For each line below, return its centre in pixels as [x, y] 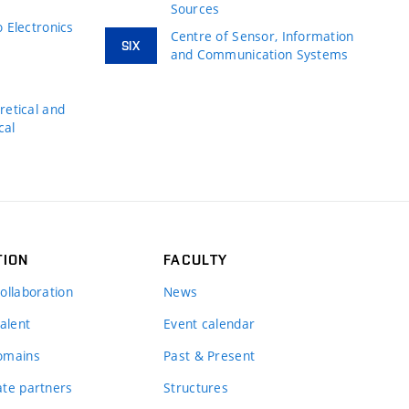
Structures [196, 387]
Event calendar [210, 323]
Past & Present [210, 355]
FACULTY [196, 259]
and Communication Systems [259, 54]
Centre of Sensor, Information [262, 36]
